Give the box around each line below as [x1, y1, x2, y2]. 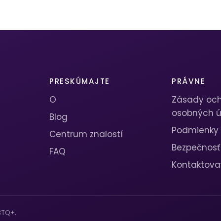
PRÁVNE [172, 76, 206, 87]
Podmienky [172, 124, 219, 137]
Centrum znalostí [49, 128, 123, 141]
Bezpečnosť [172, 142, 220, 154]
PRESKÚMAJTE [49, 76, 110, 87]
